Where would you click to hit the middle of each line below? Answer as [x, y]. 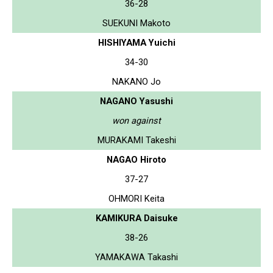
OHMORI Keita [136, 198]
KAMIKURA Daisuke [136, 218]
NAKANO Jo [136, 81]
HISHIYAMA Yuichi [136, 42]
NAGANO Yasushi [136, 101]
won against [136, 120]
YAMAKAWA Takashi [136, 257]
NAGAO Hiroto [136, 159]
